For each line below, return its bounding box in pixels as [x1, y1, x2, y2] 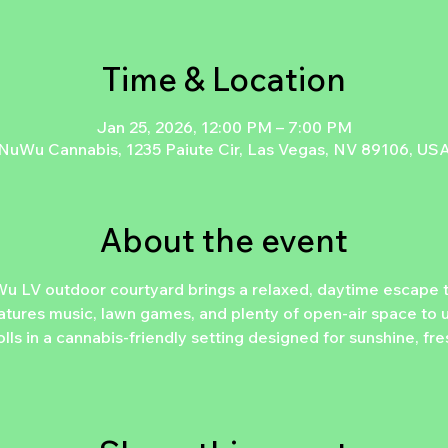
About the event [100, 220, 348, 261]
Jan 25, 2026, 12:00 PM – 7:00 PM [96, 117, 352, 138]
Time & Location [102, 59, 346, 100]
